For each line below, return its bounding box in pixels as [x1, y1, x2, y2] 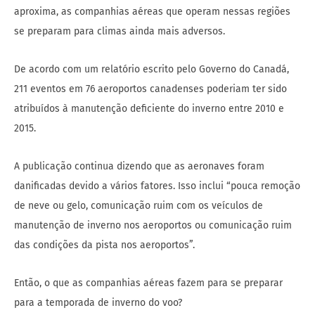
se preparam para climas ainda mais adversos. [14, 25, 225, 37]
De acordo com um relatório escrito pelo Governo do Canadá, [14, 63, 289, 75]
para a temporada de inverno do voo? [14, 296, 182, 309]
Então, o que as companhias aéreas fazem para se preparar [14, 276, 283, 289]
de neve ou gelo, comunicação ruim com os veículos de [14, 199, 263, 212]
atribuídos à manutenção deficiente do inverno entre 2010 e [14, 102, 284, 115]
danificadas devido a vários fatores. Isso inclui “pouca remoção [14, 179, 300, 192]
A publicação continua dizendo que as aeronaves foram [14, 160, 264, 172]
